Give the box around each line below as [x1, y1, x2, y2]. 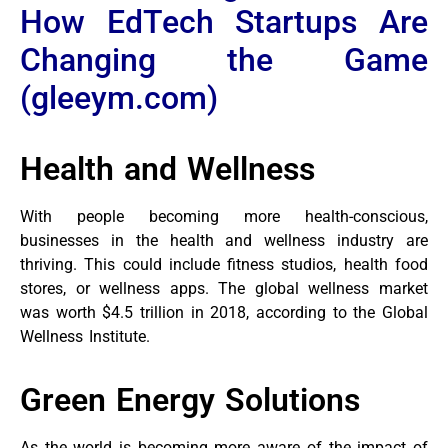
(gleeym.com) [20, 79, 218, 118]
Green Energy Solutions [20, 380, 360, 419]
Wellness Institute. [20, 327, 150, 347]
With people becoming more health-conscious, [20, 207, 428, 227]
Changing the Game [20, 41, 428, 80]
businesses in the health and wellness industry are [20, 231, 428, 251]
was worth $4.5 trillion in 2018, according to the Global [20, 303, 428, 323]
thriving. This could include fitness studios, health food [20, 255, 428, 275]
